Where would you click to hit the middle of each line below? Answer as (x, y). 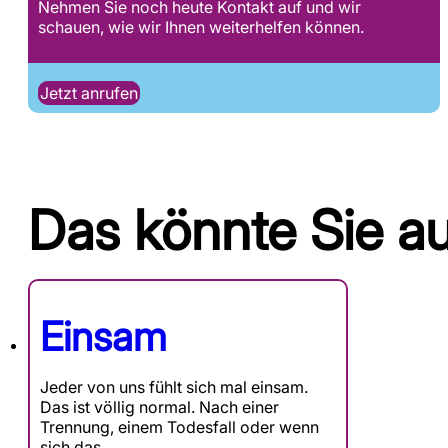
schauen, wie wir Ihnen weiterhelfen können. (201, 27)
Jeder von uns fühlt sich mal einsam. (174, 387)
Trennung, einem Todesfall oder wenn (179, 427)
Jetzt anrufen (89, 93)
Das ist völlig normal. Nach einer (159, 407)
